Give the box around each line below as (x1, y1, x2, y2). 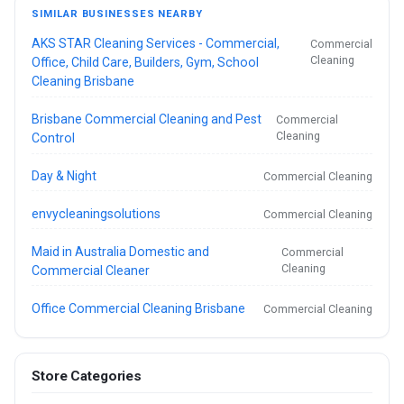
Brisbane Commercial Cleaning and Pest (32, 111, 262, 126)
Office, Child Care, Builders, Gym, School (32, 54, 260, 69)
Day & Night (32, 168, 97, 183)
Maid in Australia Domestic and (32, 243, 210, 259)
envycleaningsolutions (32, 206, 161, 221)
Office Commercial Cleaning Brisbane (32, 300, 246, 316)
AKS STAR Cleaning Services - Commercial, (32, 35, 280, 50)
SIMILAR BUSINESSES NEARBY (32, 7, 203, 20)
